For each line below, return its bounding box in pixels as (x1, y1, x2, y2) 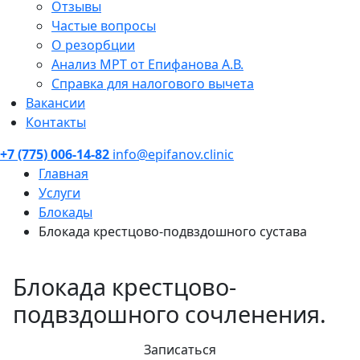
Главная (39, 164, 88, 182)
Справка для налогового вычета (51, 74, 254, 92)
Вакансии (26, 93, 85, 112)
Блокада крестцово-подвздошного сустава (39, 222, 307, 240)
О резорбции (51, 35, 135, 54)
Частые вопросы (51, 16, 156, 35)
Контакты (26, 112, 86, 131)
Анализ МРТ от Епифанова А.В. (51, 55, 243, 73)
